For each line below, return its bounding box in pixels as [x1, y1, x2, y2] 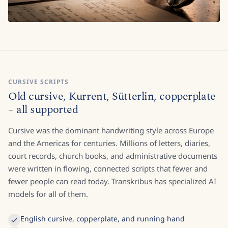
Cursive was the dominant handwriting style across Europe [8, 125, 214, 136]
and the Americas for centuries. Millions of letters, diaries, [8, 138, 210, 149]
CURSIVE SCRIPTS [8, 77, 69, 87]
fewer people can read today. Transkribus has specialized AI [8, 176, 216, 187]
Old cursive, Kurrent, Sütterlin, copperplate [8, 88, 216, 105]
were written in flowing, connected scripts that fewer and [8, 163, 208, 174]
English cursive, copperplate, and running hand [20, 214, 185, 224]
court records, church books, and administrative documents [8, 151, 217, 161]
